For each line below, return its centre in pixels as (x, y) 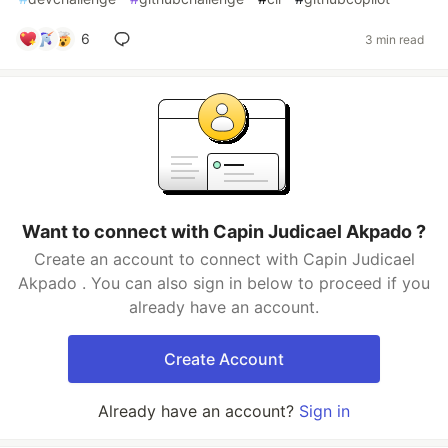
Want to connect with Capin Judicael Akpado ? (224, 231)
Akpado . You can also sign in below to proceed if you (224, 283)
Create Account (224, 359)
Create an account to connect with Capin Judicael (224, 259)
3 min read (394, 39)
